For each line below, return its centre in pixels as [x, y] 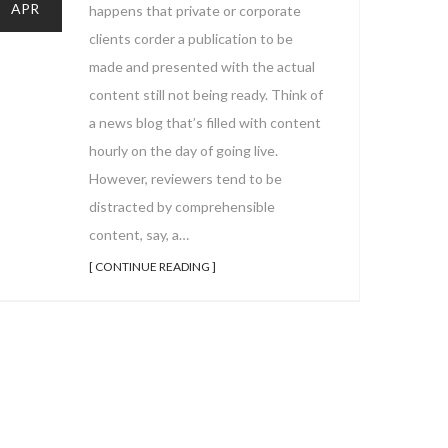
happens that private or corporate [195, 10]
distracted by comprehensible [182, 206]
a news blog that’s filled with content [205, 122]
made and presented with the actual [202, 66]
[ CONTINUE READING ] [152, 266]
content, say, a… [139, 234]
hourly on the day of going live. [183, 150]
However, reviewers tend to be [185, 178]
